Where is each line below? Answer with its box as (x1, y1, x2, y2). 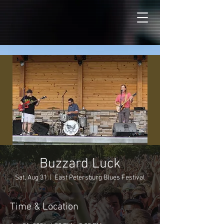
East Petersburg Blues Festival (54, 173, 145, 182)
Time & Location (10, 201, 78, 213)
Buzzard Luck (39, 155, 120, 172)
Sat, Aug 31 (15, 173, 47, 182)
